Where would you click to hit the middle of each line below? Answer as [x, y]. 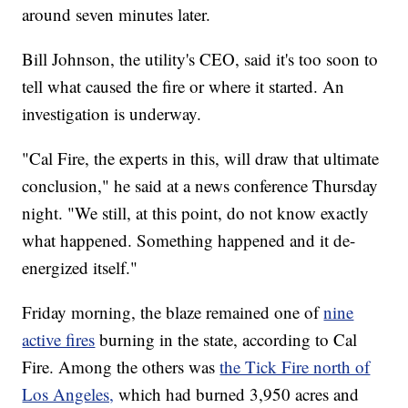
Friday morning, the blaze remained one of [173, 312]
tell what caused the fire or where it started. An [184, 87]
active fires [59, 340]
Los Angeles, [68, 394]
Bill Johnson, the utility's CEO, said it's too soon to [200, 59]
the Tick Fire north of [295, 367]
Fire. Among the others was [121, 367]
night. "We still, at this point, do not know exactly [196, 213]
